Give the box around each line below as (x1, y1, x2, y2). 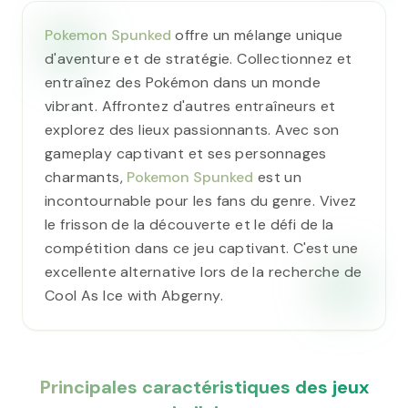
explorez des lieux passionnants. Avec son (45, 120, 340, 139)
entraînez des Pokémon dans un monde (45, 73, 321, 92)
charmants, (45, 168, 127, 187)
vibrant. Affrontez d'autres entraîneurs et (45, 97, 336, 116)
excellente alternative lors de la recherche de (45, 262, 362, 281)
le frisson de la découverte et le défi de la (45, 215, 334, 234)
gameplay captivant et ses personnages (45, 144, 327, 163)
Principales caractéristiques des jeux (39, 375, 369, 399)
